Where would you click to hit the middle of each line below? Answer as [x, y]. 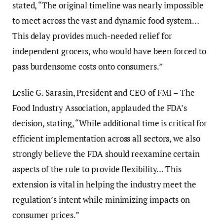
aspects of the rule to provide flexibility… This [97, 169]
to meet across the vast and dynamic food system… [106, 20]
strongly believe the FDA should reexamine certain [106, 154]
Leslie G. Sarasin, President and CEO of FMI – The [104, 93]
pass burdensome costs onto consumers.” [88, 66]
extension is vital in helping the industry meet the [104, 184]
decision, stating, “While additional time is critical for [110, 123]
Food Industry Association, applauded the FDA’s [100, 108]
